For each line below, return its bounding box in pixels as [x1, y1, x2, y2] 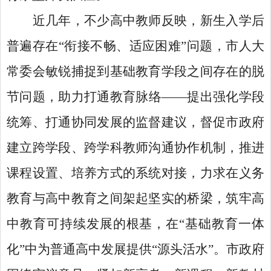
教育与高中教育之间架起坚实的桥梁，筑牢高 [7, 191, 264, 206]
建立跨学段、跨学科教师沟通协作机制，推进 [7, 140, 264, 155]
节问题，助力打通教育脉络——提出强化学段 [7, 90, 264, 104]
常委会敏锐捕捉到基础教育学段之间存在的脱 [7, 64, 264, 79]
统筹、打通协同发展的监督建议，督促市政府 [7, 115, 264, 129]
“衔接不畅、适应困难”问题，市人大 [58, 39, 265, 53]
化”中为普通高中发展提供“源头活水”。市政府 [7, 242, 264, 256]
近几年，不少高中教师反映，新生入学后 [32, 13, 264, 28]
